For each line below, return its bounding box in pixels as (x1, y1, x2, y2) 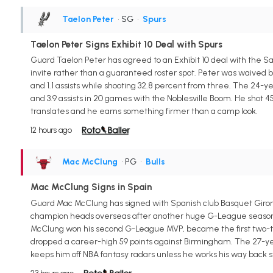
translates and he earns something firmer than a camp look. (30, 106, 258, 117)
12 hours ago (30, 126, 72, 135)
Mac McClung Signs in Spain (30, 182, 152, 193)
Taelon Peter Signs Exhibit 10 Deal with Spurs (30, 38, 222, 50)
